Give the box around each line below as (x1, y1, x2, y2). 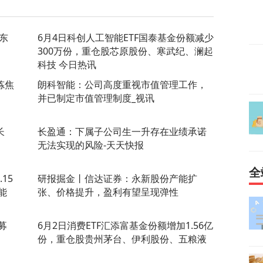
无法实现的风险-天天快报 (38, 138, 144, 151)
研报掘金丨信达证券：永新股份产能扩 (38, 171, 197, 185)
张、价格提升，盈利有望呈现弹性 (38, 185, 178, 198)
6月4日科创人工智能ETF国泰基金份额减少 (38, 31, 214, 44)
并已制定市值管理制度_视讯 (38, 91, 154, 104)
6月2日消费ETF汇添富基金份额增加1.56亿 (38, 218, 213, 232)
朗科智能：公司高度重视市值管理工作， (38, 77, 207, 91)
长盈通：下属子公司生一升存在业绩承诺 (38, 124, 207, 138)
